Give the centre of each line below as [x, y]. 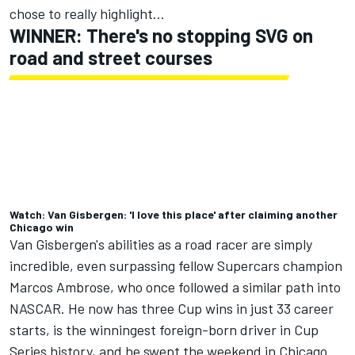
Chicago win [42, 227]
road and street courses [111, 57]
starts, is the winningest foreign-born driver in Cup [164, 330]
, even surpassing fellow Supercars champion [206, 265]
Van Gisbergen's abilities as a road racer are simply [161, 244]
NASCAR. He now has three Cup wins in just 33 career [172, 308]
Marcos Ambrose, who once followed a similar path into [175, 287]
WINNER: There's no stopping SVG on [161, 35]
